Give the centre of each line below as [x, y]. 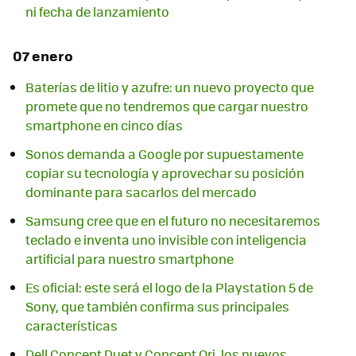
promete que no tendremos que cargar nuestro [167, 106]
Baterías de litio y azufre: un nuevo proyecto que [170, 87]
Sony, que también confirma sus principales [157, 306]
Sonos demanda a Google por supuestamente [164, 153]
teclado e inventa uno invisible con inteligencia [166, 239]
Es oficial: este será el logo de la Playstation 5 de [169, 287]
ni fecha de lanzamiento [97, 12]
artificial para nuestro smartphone [130, 258]
